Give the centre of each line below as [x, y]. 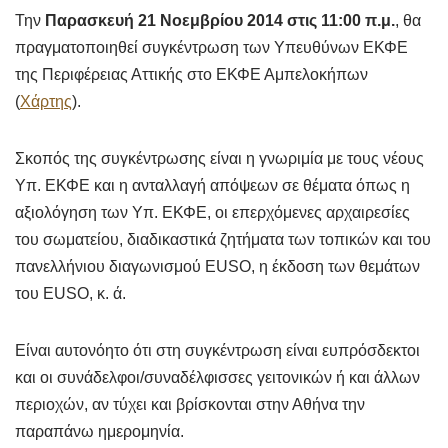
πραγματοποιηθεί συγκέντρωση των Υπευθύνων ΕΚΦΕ [211, 47]
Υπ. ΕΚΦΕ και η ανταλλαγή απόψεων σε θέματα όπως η [212, 185]
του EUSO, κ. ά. [70, 293]
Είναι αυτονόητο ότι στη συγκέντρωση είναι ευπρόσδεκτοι [217, 350]
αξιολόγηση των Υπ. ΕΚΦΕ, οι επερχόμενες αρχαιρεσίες [212, 212]
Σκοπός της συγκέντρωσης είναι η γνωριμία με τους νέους [219, 158]
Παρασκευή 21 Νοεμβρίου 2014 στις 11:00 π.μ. [220, 20]
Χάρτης [46, 101]
